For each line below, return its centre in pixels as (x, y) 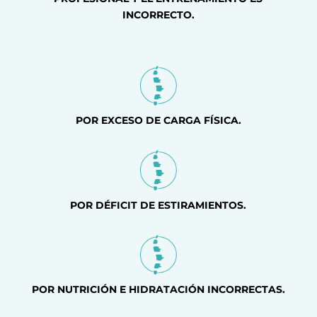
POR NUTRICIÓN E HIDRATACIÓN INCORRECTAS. (158, 289)
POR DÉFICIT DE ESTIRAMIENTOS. (158, 205)
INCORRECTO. (158, 15)
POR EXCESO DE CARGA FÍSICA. (158, 121)
